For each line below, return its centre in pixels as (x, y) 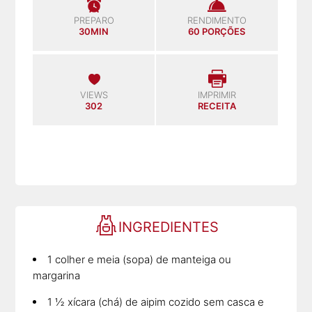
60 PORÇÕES (217, 31)
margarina (57, 275)
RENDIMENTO (217, 20)
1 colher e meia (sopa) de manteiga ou (140, 259)
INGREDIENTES (168, 227)
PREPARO (94, 20)
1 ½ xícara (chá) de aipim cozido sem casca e (156, 302)
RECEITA (217, 106)
